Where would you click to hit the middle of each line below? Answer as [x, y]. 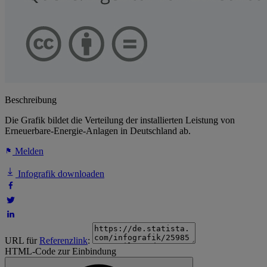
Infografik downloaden [60, 174]
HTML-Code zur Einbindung [60, 252]
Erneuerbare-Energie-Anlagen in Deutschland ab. [98, 131]
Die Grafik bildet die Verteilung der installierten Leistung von [120, 120]
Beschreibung [31, 100]
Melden [28, 151]
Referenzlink [63, 241]
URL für [22, 241]
